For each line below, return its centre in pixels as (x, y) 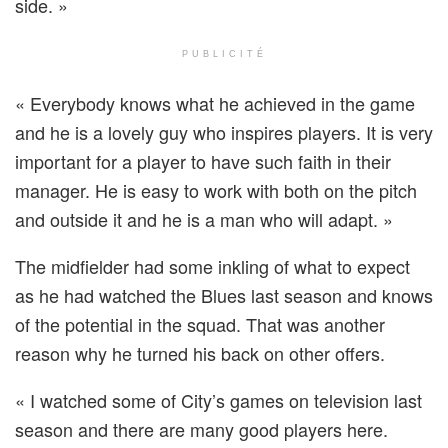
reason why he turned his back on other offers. (200, 352)
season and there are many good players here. (201, 428)
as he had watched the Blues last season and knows (224, 294)
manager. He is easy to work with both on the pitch (216, 189)
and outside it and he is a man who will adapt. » (204, 218)
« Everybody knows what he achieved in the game (215, 102)
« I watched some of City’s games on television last (218, 399)
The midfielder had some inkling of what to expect (212, 265)
